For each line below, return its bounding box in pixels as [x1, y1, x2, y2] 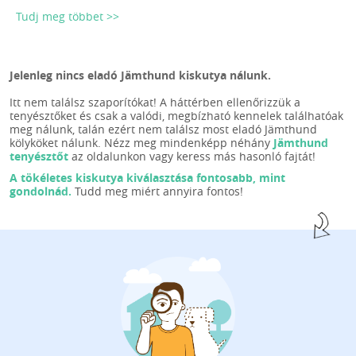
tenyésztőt [10, 149, 68, 164]
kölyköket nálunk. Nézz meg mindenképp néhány [10, 135, 273, 151]
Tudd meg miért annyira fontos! [72, 184, 243, 199]
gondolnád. [10, 184, 72, 199]
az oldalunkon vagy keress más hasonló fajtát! [68, 149, 315, 164]
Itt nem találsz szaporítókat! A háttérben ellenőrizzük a [10, 95, 300, 110]
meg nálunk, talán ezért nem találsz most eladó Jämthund [10, 122, 317, 137]
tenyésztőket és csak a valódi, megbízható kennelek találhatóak [10, 108, 343, 124]
